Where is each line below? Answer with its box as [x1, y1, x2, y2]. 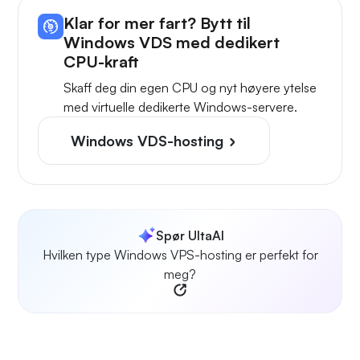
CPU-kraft [63, 51, 139, 72]
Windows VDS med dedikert [63, 32, 280, 53]
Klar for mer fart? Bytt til [63, 13, 251, 34]
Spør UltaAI [155, 227, 224, 244]
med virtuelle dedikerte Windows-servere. [63, 99, 297, 116]
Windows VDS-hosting [71, 132, 227, 150]
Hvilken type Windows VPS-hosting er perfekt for [42, 247, 318, 264]
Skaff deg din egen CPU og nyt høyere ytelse [63, 80, 317, 96]
